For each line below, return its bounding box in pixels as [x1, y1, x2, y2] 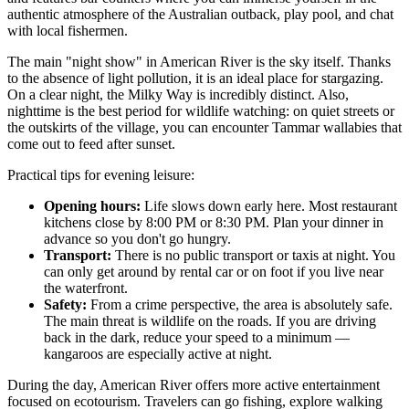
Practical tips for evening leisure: [7, 166, 194, 183]
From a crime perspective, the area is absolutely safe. [87, 296, 393, 312]
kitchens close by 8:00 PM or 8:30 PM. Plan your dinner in [44, 214, 383, 230]
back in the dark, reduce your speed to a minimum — [44, 329, 350, 345]
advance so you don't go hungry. [44, 230, 231, 246]
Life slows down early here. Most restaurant [141, 197, 397, 214]
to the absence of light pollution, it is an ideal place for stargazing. [7, 69, 383, 86]
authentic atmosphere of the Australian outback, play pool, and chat [7, 5, 393, 22]
